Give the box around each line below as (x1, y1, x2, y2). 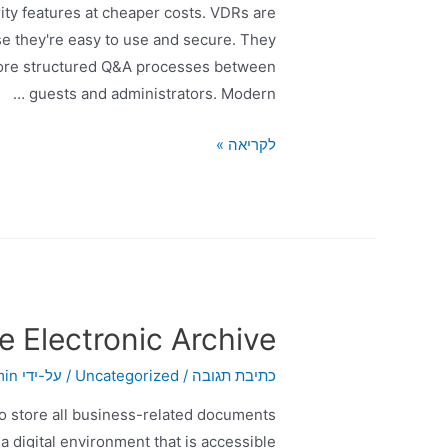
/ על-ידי (21, 366, 75, 386)
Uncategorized (74, 366, 179, 386)
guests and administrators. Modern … (28, 84, 276, 104)
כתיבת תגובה (191, 366, 276, 386)
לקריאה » (215, 135, 276, 155)
